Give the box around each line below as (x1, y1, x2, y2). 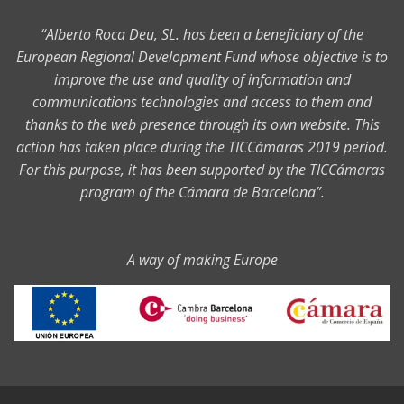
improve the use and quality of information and (53, 69, 351, 90)
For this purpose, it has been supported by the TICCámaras (19, 160, 385, 180)
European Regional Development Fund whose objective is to (16, 47, 388, 68)
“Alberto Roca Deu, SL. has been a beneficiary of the (41, 24, 363, 45)
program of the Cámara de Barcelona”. (79, 182, 325, 203)
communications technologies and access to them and (32, 92, 372, 113)
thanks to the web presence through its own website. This (24, 115, 380, 135)
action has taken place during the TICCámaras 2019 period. (16, 137, 388, 158)
